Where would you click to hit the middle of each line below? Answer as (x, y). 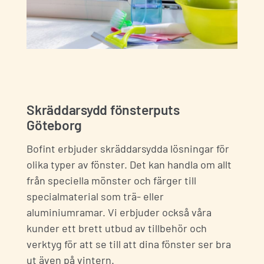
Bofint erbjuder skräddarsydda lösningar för (128, 149)
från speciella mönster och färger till (111, 181)
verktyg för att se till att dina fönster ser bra (129, 244)
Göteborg (55, 125)
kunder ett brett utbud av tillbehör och (117, 228)
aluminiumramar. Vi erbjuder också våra (119, 212)
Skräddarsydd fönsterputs (103, 109)
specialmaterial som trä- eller (95, 197)
